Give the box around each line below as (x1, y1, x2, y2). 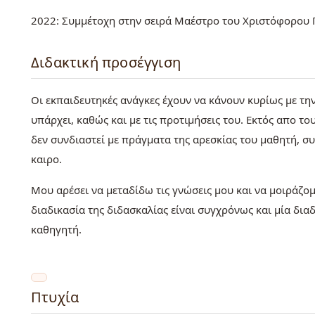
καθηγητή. (31, 222, 82, 237)
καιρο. (31, 152, 62, 167)
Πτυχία (31, 288, 79, 307)
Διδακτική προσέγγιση (31, 53, 181, 72)
